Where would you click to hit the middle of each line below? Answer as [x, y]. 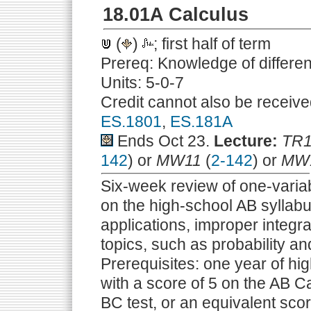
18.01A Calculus [176, 15]
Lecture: [246, 141]
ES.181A [201, 121]
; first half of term [212, 44]
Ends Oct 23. [163, 141]
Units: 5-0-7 [142, 83]
